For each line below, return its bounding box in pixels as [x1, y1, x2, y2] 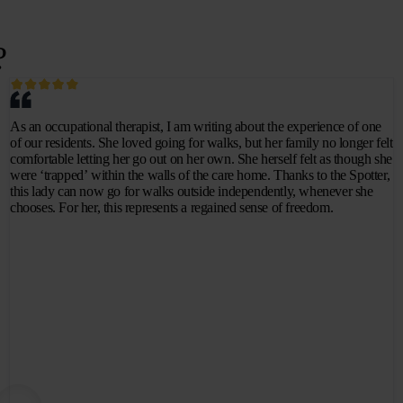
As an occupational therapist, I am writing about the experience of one [10, 119, 381, 135]
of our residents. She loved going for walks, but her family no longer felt [10, 135, 393, 151]
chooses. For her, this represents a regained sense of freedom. [10, 200, 334, 216]
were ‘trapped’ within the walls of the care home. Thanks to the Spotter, [10, 167, 390, 184]
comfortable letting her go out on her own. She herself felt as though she [10, 151, 392, 167]
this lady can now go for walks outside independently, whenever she [10, 184, 373, 200]
